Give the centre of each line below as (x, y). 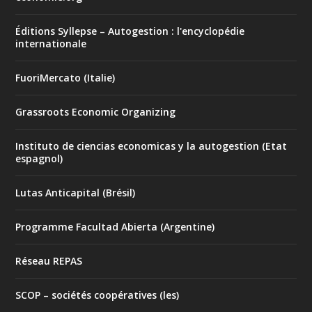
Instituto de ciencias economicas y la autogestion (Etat (151, 146)
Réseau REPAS (49, 261)
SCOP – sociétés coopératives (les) (97, 295)
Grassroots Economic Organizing (96, 112)
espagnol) (39, 159)
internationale (51, 44)
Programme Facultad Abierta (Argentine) (115, 227)
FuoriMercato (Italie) (65, 78)
